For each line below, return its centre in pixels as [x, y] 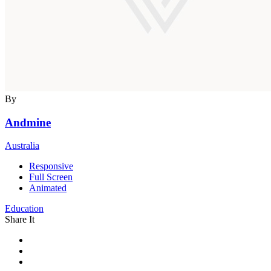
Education [24, 209]
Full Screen [51, 177]
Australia [22, 146]
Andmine [28, 122]
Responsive [51, 166]
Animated [48, 188]
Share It [20, 220]
